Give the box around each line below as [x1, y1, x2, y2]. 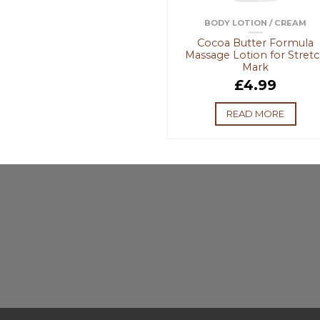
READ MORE [226, 108, 285, 120]
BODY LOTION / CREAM [204, 18, 307, 29]
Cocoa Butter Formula [197, 36, 314, 50]
